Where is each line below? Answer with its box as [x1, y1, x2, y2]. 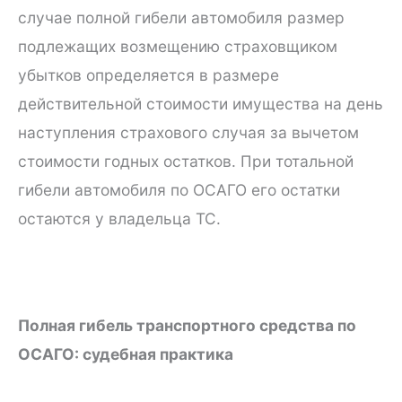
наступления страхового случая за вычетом [18, 123, 359, 142]
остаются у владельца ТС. [18, 209, 221, 228]
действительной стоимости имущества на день [18, 94, 383, 113]
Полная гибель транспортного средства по [18, 316, 356, 336]
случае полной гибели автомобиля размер [18, 8, 345, 27]
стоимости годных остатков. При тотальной [18, 152, 354, 170]
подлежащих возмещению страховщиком [18, 37, 337, 56]
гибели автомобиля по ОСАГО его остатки [18, 180, 340, 199]
